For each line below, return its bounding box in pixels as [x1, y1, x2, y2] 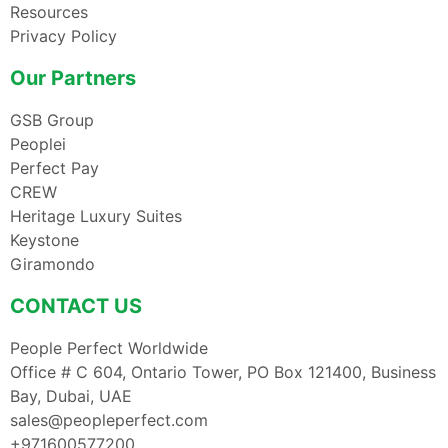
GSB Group [10, 109, 94, 130]
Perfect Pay [10, 157, 99, 178]
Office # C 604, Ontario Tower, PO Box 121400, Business [10, 361, 436, 382]
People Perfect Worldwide [10, 337, 208, 358]
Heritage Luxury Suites [10, 205, 182, 226]
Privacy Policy [10, 25, 117, 46]
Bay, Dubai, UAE [10, 385, 132, 406]
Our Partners [10, 65, 136, 90]
